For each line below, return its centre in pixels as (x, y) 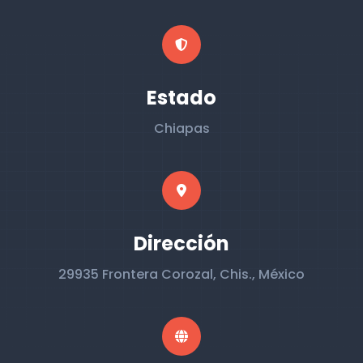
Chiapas (181, 128)
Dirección (181, 243)
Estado (181, 98)
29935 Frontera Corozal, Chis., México (181, 274)
